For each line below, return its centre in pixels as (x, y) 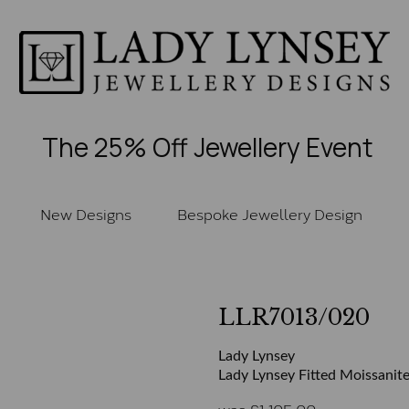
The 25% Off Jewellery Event (207, 147)
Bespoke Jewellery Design (269, 213)
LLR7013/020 (294, 317)
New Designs (85, 213)
